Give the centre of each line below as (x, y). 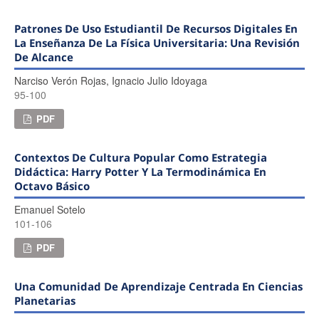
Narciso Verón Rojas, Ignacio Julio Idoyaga (110, 80)
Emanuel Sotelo (49, 209)
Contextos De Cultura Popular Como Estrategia (140, 157)
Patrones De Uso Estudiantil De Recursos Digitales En (156, 28)
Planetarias (45, 300)
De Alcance (43, 57)
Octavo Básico (52, 185)
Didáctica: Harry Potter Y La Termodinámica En (140, 171)
